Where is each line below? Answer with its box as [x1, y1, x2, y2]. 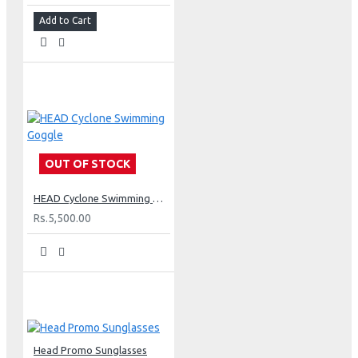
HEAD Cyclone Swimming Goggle [153, 192, 163, 204]
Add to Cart [39, 14, 91, 26]
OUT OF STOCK [45, 157, 130, 170]
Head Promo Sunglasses [34, 344, 147, 356]
